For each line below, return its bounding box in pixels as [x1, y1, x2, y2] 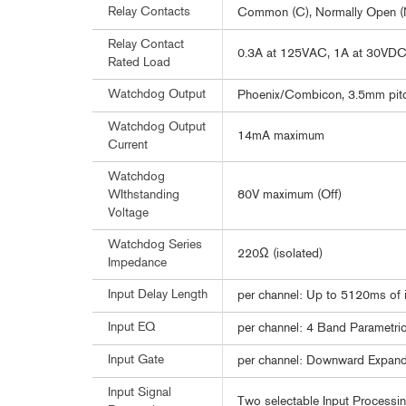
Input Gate [108, 354, 164, 366]
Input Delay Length [108, 289, 208, 301]
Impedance [108, 257, 167, 269]
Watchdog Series [108, 239, 202, 251]
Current [108, 140, 148, 151]
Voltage [108, 208, 149, 219]
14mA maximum [237, 130, 324, 143]
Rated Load [108, 57, 170, 69]
